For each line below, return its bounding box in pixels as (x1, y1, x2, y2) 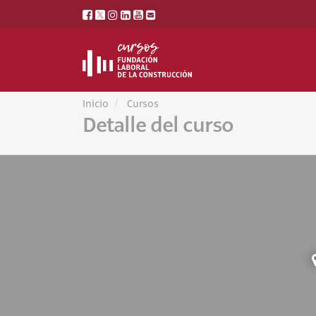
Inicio (83, 99, 109, 110)
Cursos (127, 99, 159, 110)
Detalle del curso (83, 111, 233, 139)
